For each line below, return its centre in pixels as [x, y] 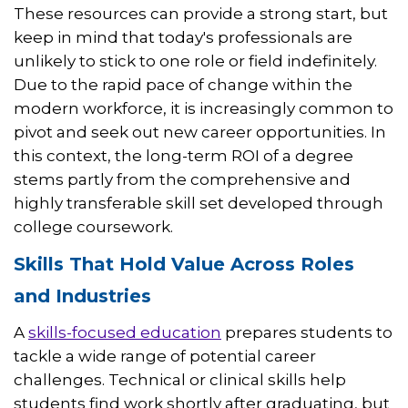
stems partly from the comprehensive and [182, 180]
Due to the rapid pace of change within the [183, 85]
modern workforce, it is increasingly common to [204, 109]
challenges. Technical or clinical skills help [180, 380]
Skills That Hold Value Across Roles [184, 265]
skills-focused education [125, 333]
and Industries [82, 296]
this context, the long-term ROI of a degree [184, 156]
